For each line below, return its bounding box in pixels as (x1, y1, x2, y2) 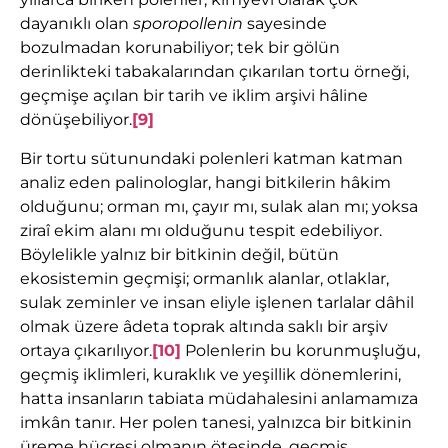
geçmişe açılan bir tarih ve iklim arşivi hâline (20, 86, 368, 106)
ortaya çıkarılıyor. (20, 340, 152, 360)
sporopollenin (133, 14, 243, 34)
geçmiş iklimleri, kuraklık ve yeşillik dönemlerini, (20, 364, 401, 384)
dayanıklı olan (20, 14, 133, 34)
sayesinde (243, 14, 327, 34)
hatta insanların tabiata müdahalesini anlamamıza (20, 388, 418, 408)
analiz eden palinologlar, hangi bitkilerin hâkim (20, 172, 391, 192)
